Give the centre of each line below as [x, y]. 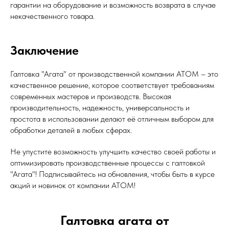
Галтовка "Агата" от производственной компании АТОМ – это [114, 74]
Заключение [44, 50]
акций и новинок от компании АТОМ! [73, 185]
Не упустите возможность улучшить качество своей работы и [113, 151]
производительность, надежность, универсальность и [100, 107]
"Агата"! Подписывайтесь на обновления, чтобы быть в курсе [112, 174]
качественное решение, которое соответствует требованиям [112, 85]
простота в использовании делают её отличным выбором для [112, 119]
